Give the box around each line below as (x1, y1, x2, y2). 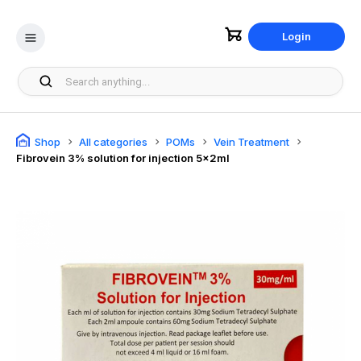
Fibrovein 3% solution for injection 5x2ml (23, 151, 230, 164)
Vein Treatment (214, 135, 289, 148)
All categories (79, 135, 147, 148)
